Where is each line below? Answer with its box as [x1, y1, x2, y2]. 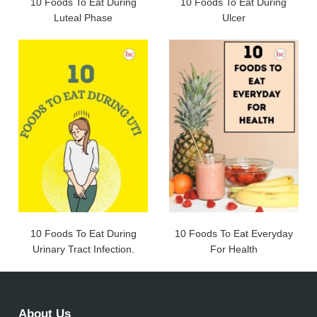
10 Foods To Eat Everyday [174, 228, 293, 240]
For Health [209, 243, 258, 255]
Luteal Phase [54, 12, 113, 24]
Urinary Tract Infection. [32, 243, 134, 255]
